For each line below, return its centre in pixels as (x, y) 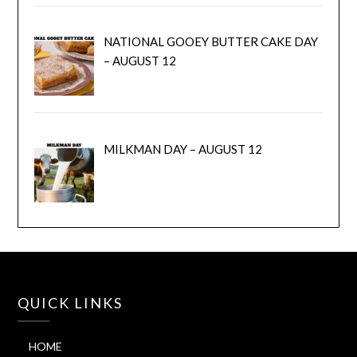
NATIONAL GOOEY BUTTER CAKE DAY (210, 42)
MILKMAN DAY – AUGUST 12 (182, 149)
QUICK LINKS (71, 303)
